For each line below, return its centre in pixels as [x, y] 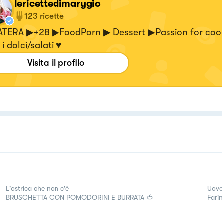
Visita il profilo [56, 63]
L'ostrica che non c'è [37, 188]
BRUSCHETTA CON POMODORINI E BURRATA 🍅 [80, 197]
